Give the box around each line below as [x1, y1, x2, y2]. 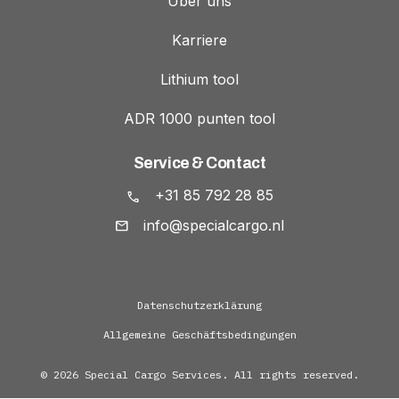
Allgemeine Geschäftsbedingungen [102, 328, 297, 342]
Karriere [172, 31, 227, 50]
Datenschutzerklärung [137, 298, 262, 313]
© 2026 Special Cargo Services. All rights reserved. [40, 368, 359, 382]
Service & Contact [133, 155, 266, 173]
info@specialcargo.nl [143, 216, 284, 234]
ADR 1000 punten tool [124, 110, 275, 128]
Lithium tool [160, 70, 239, 89]
